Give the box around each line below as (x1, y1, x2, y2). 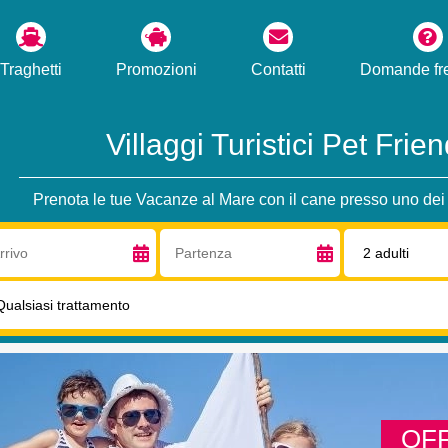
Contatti (250, 61, 306, 78)
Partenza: (159, 229, 220, 245)
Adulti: (343, 229, 382, 245)
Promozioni (115, 61, 197, 78)
